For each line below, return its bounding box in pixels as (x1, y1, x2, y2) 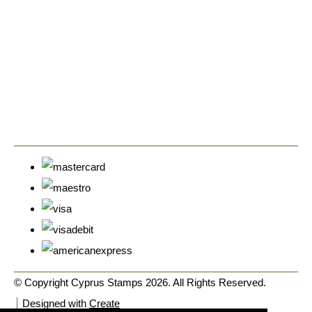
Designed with (22, 297, 89, 309)
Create (89, 297, 120, 309)
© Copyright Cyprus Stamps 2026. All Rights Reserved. (14, 276, 266, 288)
